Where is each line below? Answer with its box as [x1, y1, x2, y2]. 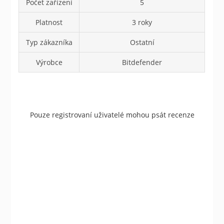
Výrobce [35, 57, 62, 67]
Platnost [35, 17, 63, 27]
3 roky [132, 17, 152, 27]
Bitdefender [122, 57, 162, 67]
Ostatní [129, 37, 154, 47]
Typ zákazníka [25, 37, 72, 47]
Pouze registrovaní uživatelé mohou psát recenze [29, 110, 194, 120]
